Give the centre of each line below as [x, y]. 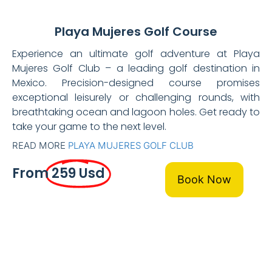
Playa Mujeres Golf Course [136, 31]
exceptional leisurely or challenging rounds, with [136, 97]
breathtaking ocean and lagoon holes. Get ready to [136, 112]
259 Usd [78, 174]
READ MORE [40, 145]
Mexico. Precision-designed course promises [136, 83]
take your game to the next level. [89, 126]
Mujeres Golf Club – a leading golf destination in [136, 68]
